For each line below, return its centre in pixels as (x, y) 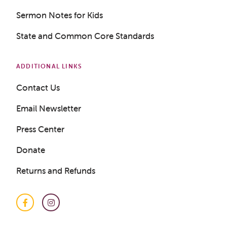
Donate (31, 150)
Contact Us (38, 88)
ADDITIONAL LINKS (49, 66)
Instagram (70, 207)
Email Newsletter (49, 108)
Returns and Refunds (56, 171)
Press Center (40, 129)
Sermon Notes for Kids (60, 15)
